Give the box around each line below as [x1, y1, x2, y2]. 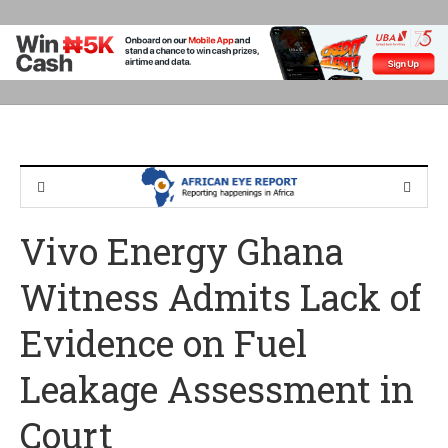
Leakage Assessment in [20, 365, 414, 414]
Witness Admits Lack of [20, 273, 421, 322]
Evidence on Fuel [20, 319, 307, 368]
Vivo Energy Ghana [20, 227, 344, 276]
